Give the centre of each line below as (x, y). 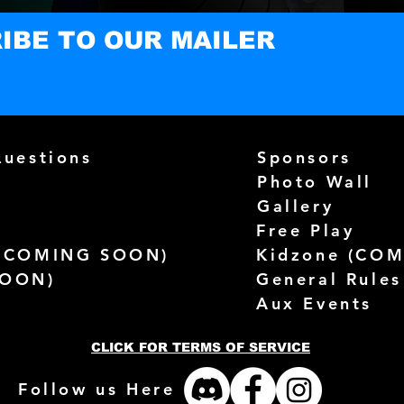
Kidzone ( (306, 255)
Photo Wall (315, 182)
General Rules (329, 279)
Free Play (306, 230)
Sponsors (304, 157)
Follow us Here (97, 389)
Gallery (296, 206)
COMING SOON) (87, 255)
